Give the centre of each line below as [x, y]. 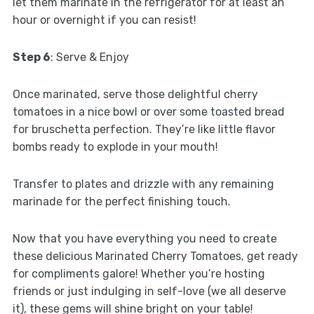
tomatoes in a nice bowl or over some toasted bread [148, 112]
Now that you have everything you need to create [144, 239]
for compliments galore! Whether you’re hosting [138, 274]
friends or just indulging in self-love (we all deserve [149, 292]
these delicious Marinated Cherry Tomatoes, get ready [155, 257]
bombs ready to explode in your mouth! [115, 147]
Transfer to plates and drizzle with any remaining [143, 184]
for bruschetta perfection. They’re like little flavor [144, 130]
